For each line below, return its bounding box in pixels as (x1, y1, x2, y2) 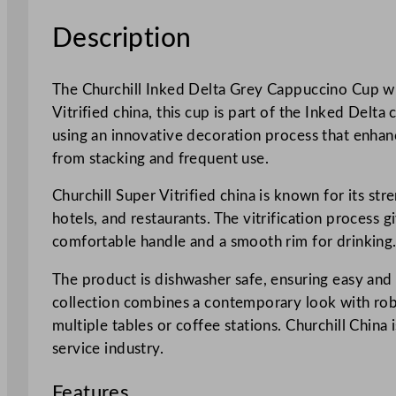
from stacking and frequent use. (51, 150, 270, 166)
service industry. (51, 341, 164, 357)
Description (51, 25, 192, 52)
